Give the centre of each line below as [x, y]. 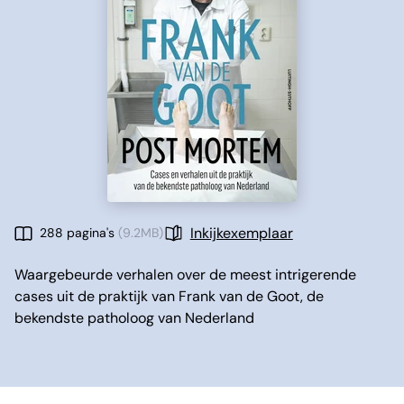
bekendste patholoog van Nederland [134, 318]
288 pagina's [77, 233]
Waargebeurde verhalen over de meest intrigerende [185, 275]
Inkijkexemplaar [241, 233]
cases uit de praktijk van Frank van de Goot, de [169, 296]
